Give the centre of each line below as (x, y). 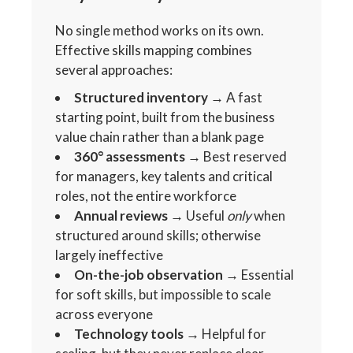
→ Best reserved (236, 156)
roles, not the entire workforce (146, 195)
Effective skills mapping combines (154, 50)
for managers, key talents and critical (164, 176)
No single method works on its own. (160, 30)
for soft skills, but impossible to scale (163, 294)
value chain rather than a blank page (160, 136)
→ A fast (236, 97)
